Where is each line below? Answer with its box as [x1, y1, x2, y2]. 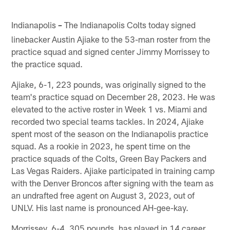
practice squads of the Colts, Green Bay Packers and [11, 152, 207, 163]
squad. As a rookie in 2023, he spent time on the [11, 140, 191, 151]
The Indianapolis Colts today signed [62, 19, 196, 30]
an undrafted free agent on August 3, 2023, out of [11, 189, 195, 200]
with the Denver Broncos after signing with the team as [11, 177, 214, 188]
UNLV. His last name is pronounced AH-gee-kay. [11, 202, 189, 213]
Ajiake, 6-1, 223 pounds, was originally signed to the [11, 79, 206, 89]
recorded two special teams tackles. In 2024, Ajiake [11, 116, 204, 126]
